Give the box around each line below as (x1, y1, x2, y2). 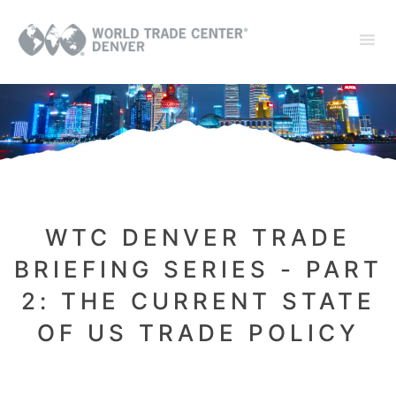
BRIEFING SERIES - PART (13, 255, 383, 284)
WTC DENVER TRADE (45, 224, 351, 252)
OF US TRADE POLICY (36, 319, 360, 347)
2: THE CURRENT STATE (20, 287, 376, 316)
